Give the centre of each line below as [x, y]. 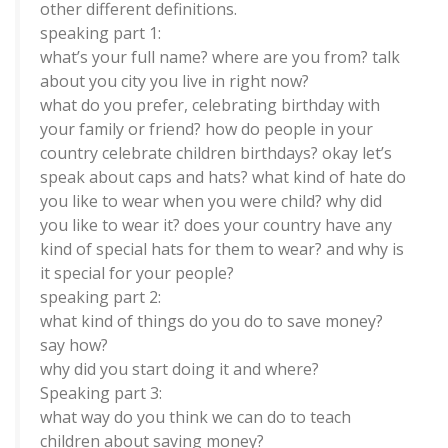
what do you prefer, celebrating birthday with [210, 105]
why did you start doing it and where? [179, 369]
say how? [74, 345]
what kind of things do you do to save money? [211, 321]
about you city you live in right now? [174, 81]
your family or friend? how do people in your [206, 129]
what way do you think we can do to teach [195, 417]
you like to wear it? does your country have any [216, 225]
